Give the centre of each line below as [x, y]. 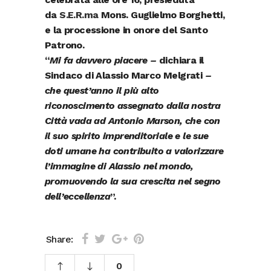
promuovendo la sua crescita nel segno [133, 181]
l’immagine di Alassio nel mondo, [119, 166]
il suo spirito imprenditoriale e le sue [127, 135]
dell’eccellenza [78, 196]
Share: [60, 240]
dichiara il [181, 60]
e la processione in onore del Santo [126, 30]
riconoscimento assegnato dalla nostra [133, 105]
